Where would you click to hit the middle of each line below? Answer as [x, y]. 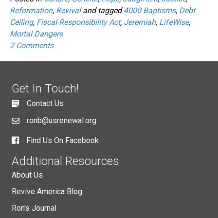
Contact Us [45, 103]
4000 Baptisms [150, 10]
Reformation [31, 10]
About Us [27, 175]
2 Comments [32, 45]
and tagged [102, 10]
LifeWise [174, 22]
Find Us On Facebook [63, 140]
